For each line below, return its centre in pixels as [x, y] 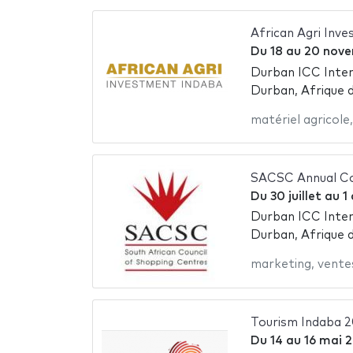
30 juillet [295, 196]
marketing [281, 265]
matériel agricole [300, 120]
